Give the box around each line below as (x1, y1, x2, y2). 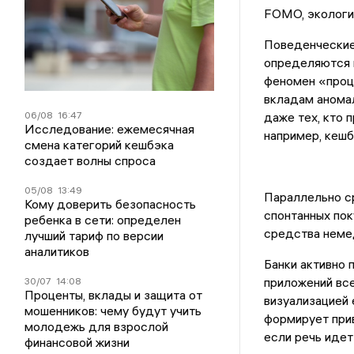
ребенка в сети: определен (24, 211, 182, 228)
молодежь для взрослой (24, 318, 169, 334)
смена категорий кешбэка (24, 136, 175, 153)
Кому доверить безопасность (24, 195, 197, 212)
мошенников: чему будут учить (24, 302, 202, 318)
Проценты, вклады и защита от (24, 286, 203, 303)
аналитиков (24, 243, 90, 259)
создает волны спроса (24, 152, 156, 168)
